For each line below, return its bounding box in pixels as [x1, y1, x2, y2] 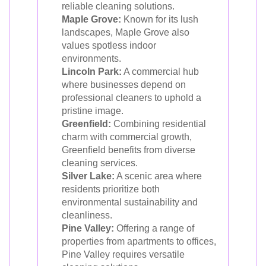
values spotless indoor [62, 40, 156, 50]
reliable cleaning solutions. [62, 1, 175, 11]
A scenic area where [115, 171, 202, 181]
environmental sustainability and [62, 197, 198, 207]
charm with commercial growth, [62, 132, 192, 142]
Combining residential [111, 119, 206, 129]
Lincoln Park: [62, 66, 122, 77]
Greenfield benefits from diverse [62, 145, 195, 155]
